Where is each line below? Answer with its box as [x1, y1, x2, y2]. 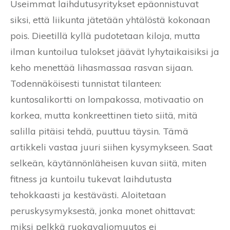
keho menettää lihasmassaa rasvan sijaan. [10, 61, 193, 73]
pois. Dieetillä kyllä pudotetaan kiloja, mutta [10, 29, 200, 42]
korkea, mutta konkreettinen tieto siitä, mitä [10, 109, 198, 121]
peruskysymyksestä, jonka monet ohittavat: [10, 204, 195, 217]
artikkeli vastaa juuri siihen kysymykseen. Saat [10, 141, 213, 153]
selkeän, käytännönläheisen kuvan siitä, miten [10, 157, 206, 169]
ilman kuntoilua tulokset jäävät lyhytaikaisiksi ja [10, 45, 219, 57]
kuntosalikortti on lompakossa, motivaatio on [10, 93, 203, 105]
